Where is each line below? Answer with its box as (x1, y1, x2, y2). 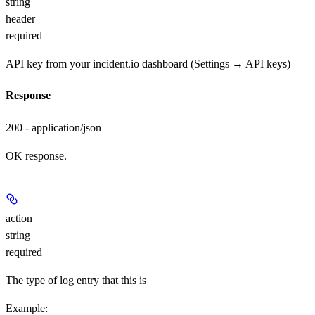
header (6, 12, 35, 25)
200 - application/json (6, 121, 101, 134)
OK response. (6, 149, 67, 162)
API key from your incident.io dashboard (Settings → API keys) (6, 57, 290, 70)
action (6, 212, 32, 224)
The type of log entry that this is (6, 274, 146, 286)
